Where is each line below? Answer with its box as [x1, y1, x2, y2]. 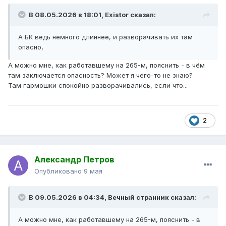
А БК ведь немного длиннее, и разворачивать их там [18, 33, 193, 41]
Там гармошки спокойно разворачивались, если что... [8, 81, 188, 90]
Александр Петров [34, 154, 115, 165]
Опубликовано [34, 167, 84, 176]
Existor [105, 11, 129, 19]
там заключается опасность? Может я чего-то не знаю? [8, 71, 193, 80]
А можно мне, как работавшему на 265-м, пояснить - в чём [8, 61, 205, 70]
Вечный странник [108, 193, 169, 202]
